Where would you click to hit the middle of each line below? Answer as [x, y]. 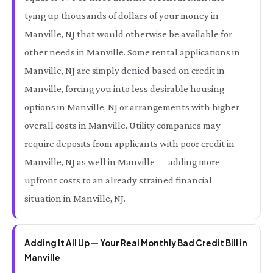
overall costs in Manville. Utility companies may [122, 125]
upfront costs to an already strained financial [118, 180]
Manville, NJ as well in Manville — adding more [122, 162]
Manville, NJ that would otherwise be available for [128, 34]
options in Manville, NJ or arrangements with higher [132, 107]
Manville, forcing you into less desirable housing [124, 89]
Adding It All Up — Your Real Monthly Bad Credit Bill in [136, 243]
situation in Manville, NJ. [75, 198]
